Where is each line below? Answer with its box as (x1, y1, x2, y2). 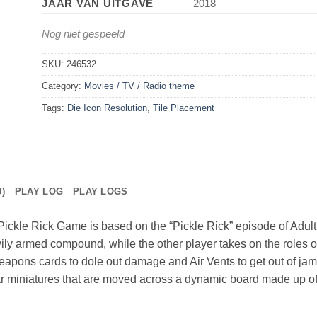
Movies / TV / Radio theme (84, 80, 195, 91)
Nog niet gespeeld (42, 27, 125, 40)
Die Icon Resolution (67, 102, 147, 113)
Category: (42, 80, 84, 91)
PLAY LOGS (73, 185, 128, 197)
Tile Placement (153, 102, 214, 113)
